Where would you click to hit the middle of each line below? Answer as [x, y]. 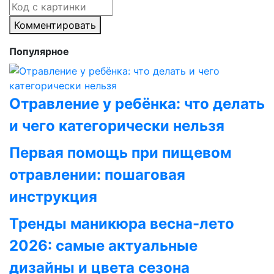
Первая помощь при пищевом [120, 153]
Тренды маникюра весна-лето [122, 224]
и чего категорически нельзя [117, 126]
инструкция [53, 197]
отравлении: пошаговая [97, 175]
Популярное [39, 51]
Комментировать [55, 25]
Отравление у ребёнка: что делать [137, 104]
